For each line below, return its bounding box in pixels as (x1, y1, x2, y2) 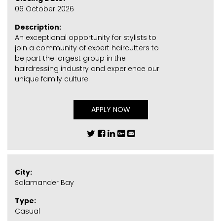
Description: (15, 22, 61, 32)
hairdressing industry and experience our (15, 63, 159, 74)
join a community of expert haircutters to (15, 42, 159, 53)
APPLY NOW (91, 104, 130, 114)
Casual (15, 206, 40, 217)
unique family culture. (15, 74, 90, 84)
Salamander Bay (15, 178, 74, 188)
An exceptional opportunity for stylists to (15, 32, 156, 42)
